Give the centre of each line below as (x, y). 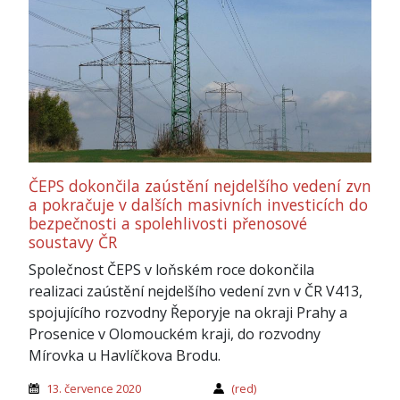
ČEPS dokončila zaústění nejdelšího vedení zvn (200, 185)
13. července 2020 (94, 388)
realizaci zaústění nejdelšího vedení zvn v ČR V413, (196, 291)
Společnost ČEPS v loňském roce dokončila (171, 269)
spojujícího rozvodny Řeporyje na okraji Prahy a (188, 312)
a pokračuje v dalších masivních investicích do (198, 204)
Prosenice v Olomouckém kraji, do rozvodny (175, 333)
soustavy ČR (73, 242)
